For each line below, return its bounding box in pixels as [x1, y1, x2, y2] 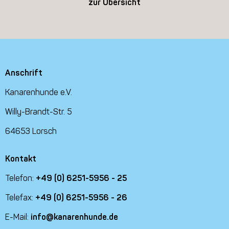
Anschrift [5, 67, 42, 78]
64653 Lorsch [5, 126, 57, 136]
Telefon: [5, 173, 36, 183]
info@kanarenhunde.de [31, 212, 118, 222]
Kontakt [5, 153, 36, 164]
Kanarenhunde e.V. [5, 87, 72, 97]
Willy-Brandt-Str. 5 [5, 106, 72, 117]
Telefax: [5, 192, 35, 202]
